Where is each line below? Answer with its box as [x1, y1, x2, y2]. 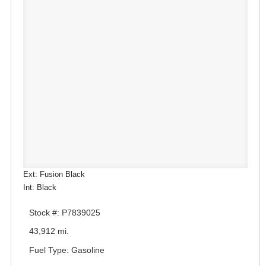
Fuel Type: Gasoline [29, 245, 104, 255]
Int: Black [23, 183, 56, 192]
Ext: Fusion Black [23, 170, 85, 179]
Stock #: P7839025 [29, 208, 100, 218]
